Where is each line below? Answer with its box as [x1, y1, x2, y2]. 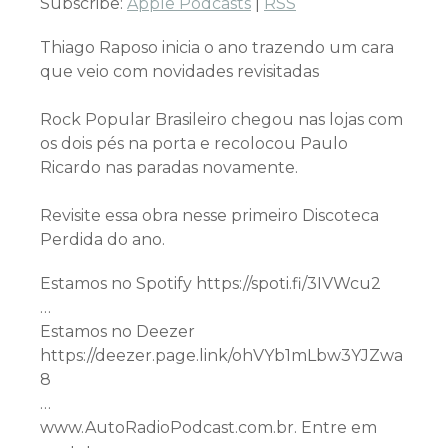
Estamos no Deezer [40, 322, 195, 341]
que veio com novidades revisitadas [40, 62, 319, 81]
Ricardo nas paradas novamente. [40, 158, 298, 177]
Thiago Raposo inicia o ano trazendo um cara [40, 38, 394, 57]
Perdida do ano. [40, 230, 165, 249]
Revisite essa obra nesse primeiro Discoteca [40, 206, 379, 225]
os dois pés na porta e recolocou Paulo [40, 134, 348, 153]
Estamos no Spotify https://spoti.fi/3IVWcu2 [40, 274, 381, 293]
